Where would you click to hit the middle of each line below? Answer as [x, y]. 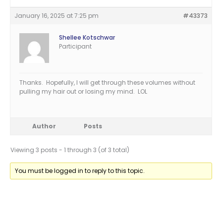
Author [44, 126]
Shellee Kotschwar [87, 38]
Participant [75, 47]
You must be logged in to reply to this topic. [80, 171]
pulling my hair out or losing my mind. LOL [83, 92]
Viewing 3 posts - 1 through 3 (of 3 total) [70, 150]
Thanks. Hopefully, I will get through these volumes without [107, 83]
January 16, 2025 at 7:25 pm [56, 16]
